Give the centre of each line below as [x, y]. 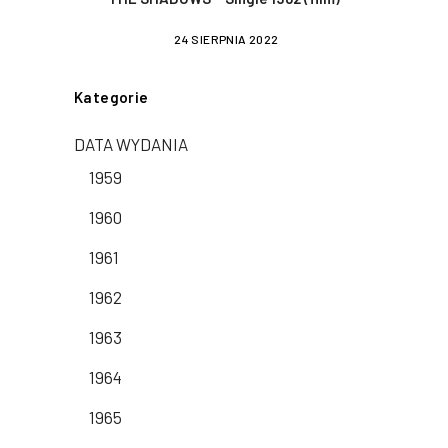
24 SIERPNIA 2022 [226, 39]
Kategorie [111, 97]
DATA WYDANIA [131, 144]
